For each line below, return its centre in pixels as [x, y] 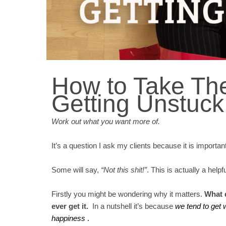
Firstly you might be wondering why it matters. [128, 194]
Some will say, [76, 170]
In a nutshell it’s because [132, 206]
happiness [68, 218]
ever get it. [70, 206]
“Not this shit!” [124, 170]
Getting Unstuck [138, 104]
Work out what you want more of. [106, 121]
